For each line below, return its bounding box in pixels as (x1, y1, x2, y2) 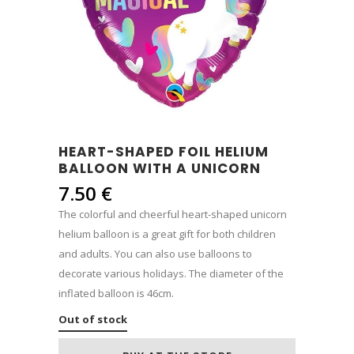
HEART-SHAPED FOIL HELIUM (58, 142, 269, 161)
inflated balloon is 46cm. (58, 286, 174, 300)
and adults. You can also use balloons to (58, 247, 252, 261)
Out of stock (58, 312, 127, 326)
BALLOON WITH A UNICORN (58, 159, 261, 178)
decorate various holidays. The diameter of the (58, 266, 284, 281)
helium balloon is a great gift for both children (58, 227, 276, 241)
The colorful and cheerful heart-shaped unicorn (58, 207, 287, 221)
